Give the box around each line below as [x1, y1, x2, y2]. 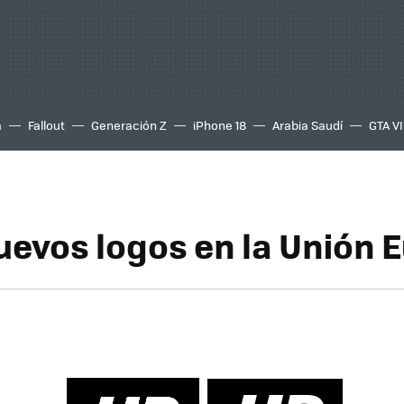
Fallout [28, 116, 65, 133]
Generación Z [91, 116, 167, 133]
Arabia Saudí [272, 116, 343, 133]
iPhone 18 [193, 116, 246, 133]
